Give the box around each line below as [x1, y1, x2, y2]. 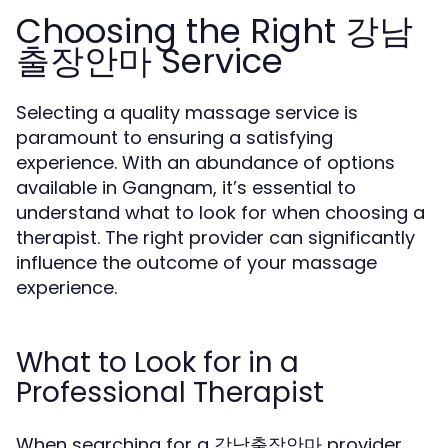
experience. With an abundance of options [16, 150, 395, 175]
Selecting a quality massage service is [16, 100, 358, 125]
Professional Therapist [16, 373, 324, 412]
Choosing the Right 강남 [16, 7, 413, 55]
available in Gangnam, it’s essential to [16, 175, 356, 200]
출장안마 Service [16, 37, 283, 85]
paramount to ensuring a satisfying [16, 125, 333, 150]
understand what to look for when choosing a [16, 200, 425, 225]
